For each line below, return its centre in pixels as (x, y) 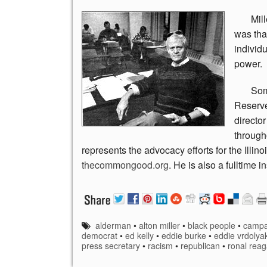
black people (212, 226)
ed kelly (139, 236)
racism (160, 246)
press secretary (111, 246)
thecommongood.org (125, 165)
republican (200, 246)
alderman (114, 226)
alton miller (160, 226)
